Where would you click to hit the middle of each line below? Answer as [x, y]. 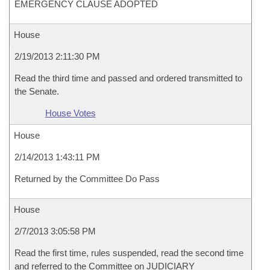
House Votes [70, 113]
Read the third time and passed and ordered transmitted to [128, 78]
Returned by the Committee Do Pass [87, 179]
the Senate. [37, 91]
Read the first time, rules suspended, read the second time [129, 253]
